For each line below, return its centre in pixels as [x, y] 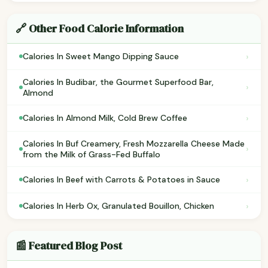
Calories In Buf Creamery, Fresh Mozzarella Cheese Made [134, 143]
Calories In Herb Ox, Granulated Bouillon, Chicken [118, 206]
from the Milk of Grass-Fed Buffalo [92, 154]
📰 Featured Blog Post [69, 245]
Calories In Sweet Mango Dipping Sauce [101, 57]
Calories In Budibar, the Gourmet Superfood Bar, [118, 82]
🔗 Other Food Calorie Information [100, 28]
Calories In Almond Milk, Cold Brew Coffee [105, 118]
